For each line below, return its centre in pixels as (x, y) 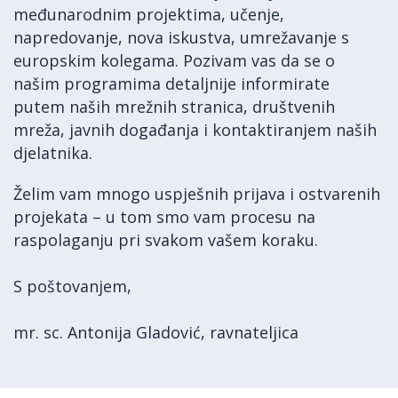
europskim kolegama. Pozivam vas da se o (174, 60)
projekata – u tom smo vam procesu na (164, 217)
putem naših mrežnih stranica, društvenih (174, 107)
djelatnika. (53, 153)
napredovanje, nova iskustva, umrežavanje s (181, 37)
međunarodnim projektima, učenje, (149, 14)
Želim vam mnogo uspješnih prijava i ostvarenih (197, 194)
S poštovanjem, (72, 286)
